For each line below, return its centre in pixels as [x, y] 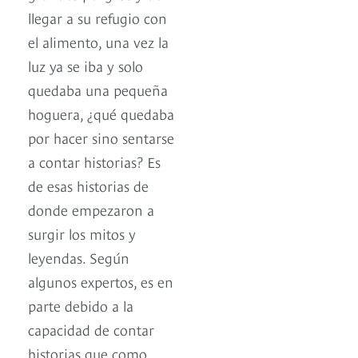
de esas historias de [88, 185]
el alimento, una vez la [98, 42]
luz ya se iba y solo [86, 66]
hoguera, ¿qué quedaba [101, 113]
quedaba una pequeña [98, 89]
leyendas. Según [79, 257]
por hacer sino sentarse [101, 137]
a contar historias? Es [94, 161]
